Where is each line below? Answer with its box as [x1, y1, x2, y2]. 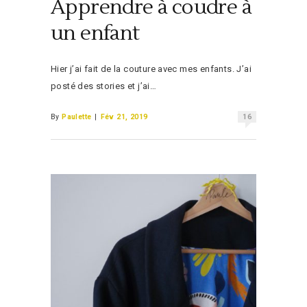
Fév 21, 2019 [100, 112, 148, 121]
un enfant [51, 19, 140, 47]
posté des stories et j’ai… [51, 80, 157, 91]
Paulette [62, 112, 92, 121]
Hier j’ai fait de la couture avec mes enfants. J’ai [51, 63, 251, 74]
